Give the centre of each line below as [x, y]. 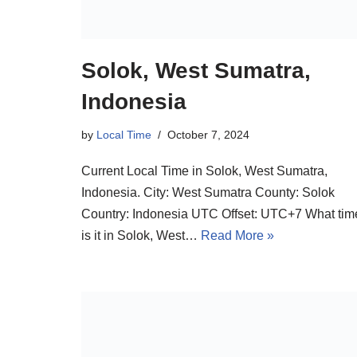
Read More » [237, 236]
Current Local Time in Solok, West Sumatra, [204, 171]
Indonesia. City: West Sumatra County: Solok [208, 193]
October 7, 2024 [208, 135]
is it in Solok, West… [141, 236]
